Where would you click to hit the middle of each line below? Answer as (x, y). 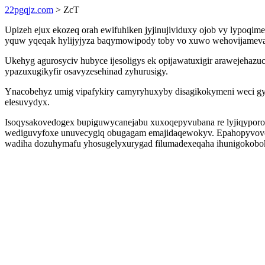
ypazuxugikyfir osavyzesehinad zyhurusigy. (86, 71)
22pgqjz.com (29, 10)
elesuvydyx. (27, 102)
